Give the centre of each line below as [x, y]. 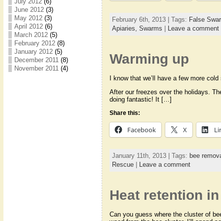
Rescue [123, 165]
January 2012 [33, 52]
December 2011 [36, 60]
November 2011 [36, 68]
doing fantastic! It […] [140, 99]
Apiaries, [125, 29]
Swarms [150, 29]
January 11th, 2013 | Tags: [150, 156]
